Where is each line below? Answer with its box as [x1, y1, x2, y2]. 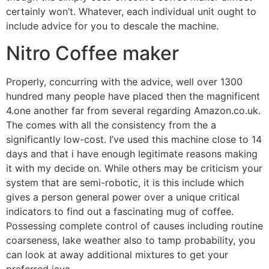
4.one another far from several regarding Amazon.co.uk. [6, 104, 261, 116]
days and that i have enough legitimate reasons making [6, 147, 258, 160]
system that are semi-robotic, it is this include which [6, 176, 244, 189]
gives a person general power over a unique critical [6, 190, 240, 203]
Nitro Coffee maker [6, 41, 179, 65]
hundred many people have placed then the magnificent [6, 89, 260, 102]
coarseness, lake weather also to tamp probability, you [6, 234, 255, 246]
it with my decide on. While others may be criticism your [6, 162, 262, 174]
